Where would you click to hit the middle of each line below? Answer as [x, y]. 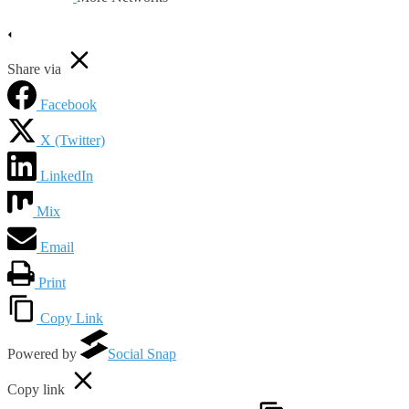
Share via [34, 69]
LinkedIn [67, 176]
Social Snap [142, 354]
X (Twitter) [73, 141]
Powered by [44, 354]
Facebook [68, 105]
